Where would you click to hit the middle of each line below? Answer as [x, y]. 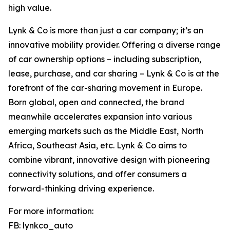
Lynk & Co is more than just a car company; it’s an [106, 31]
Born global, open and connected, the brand [96, 102]
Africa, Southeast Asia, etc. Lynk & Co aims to [98, 146]
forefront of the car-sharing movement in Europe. [105, 88]
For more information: [51, 211]
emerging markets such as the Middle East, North [106, 131]
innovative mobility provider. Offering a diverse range [114, 45]
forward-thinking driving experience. [81, 189]
